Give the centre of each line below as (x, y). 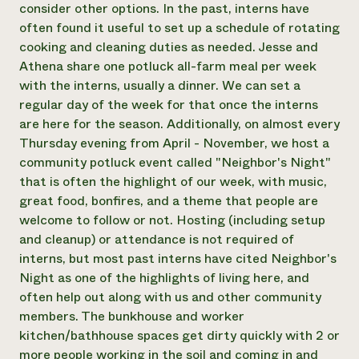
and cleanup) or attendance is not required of (157, 239)
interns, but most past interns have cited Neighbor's (178, 258)
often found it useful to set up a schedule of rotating (179, 28)
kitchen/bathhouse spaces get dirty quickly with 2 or (179, 335)
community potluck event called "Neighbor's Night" (175, 162)
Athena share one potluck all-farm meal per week (168, 66)
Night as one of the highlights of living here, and (164, 278)
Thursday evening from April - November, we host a (174, 143)
